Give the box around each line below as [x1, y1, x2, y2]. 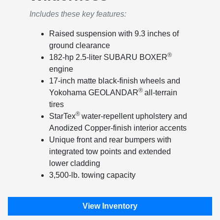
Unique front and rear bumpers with [49, 136, 171, 144]
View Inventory [82, 202, 137, 211]
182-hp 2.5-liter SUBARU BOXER [49, 53, 167, 62]
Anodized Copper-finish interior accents [49, 124, 187, 133]
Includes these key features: [29, 10, 126, 19]
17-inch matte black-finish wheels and [49, 77, 180, 85]
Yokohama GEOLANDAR [49, 88, 138, 97]
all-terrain [144, 88, 177, 97]
